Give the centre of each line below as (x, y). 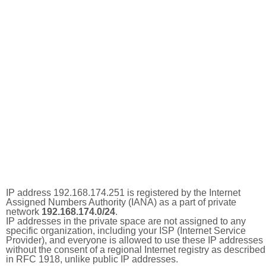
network (24, 212)
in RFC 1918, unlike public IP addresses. (92, 259)
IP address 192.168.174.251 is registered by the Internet (123, 193)
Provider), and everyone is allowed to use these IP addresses (134, 240)
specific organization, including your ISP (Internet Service (126, 231)
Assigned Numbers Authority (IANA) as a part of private (121, 202)
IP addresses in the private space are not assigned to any (126, 221)
